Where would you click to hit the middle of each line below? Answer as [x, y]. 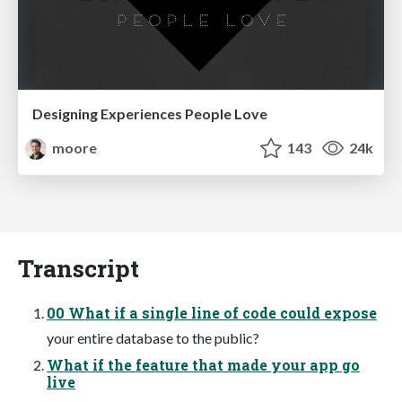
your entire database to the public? [153, 337]
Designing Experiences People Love [150, 113]
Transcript [79, 267]
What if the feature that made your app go [203, 364]
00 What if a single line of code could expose [212, 312]
